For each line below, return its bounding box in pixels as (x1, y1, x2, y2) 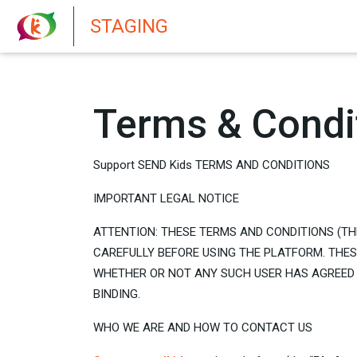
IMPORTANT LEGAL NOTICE (93, 191, 239, 206)
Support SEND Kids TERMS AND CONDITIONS (93, 158, 330, 172)
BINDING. (93, 287, 143, 301)
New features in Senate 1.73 (197, 12, 343, 25)
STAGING (90, 15, 169, 37)
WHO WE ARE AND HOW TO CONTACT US (93, 320, 312, 335)
